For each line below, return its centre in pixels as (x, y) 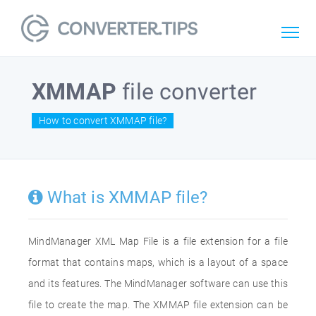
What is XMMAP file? (126, 197)
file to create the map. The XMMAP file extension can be (158, 305)
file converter (187, 92)
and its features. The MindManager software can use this (158, 284)
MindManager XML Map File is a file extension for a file (158, 241)
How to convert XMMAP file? (103, 120)
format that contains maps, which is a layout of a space (158, 262)
